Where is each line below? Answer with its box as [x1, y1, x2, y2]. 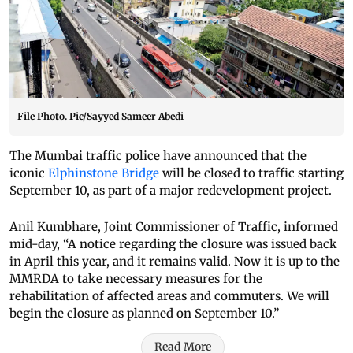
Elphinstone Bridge [48, 165, 159, 181]
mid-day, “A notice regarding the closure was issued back [9, 236, 337, 252]
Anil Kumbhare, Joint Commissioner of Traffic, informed [9, 219, 338, 235]
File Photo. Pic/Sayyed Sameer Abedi [17, 110, 184, 123]
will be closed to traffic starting [159, 165, 344, 181]
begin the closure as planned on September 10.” [9, 306, 280, 321]
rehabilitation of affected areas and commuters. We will [9, 288, 329, 304]
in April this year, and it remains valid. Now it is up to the [9, 254, 340, 269]
